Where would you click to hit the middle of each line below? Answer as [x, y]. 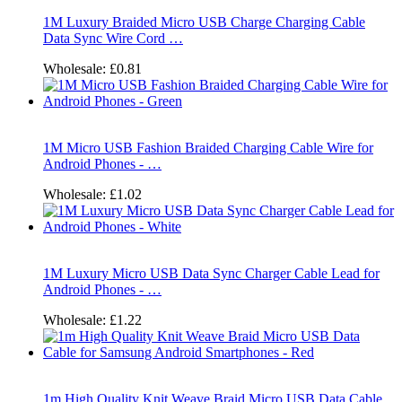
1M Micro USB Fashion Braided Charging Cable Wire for [208, 147]
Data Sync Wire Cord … [113, 38]
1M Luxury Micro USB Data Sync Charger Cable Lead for [211, 273]
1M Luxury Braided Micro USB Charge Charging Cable [204, 22]
